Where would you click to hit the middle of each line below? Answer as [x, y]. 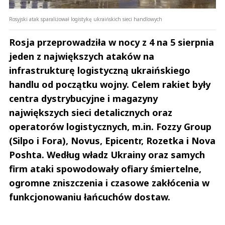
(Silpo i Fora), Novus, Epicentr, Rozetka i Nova [112, 141]
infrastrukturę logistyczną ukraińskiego [100, 71]
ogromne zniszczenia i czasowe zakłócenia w [109, 183]
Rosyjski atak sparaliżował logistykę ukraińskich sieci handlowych [86, 19]
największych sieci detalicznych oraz [91, 113]
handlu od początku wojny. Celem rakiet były [110, 85]
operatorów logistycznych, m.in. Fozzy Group [110, 127]
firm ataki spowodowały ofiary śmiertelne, [105, 169]
